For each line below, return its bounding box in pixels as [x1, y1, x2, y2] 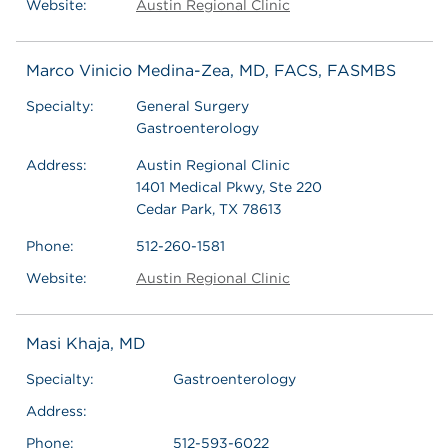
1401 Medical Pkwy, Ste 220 [136, 178, 322, 195]
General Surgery [136, 97, 249, 114]
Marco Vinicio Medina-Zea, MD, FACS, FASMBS [26, 60, 396, 80]
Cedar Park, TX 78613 [136, 200, 282, 217]
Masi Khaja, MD [26, 333, 146, 353]
